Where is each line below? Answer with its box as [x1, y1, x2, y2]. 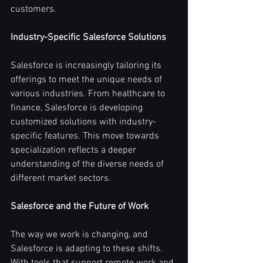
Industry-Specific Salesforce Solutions [11, 32, 166, 44]
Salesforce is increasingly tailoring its [11, 60, 164, 72]
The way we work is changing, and [11, 229, 150, 241]
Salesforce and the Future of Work [11, 201, 149, 213]
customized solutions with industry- [11, 116, 156, 129]
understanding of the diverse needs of [11, 159, 166, 171]
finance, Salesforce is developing [11, 102, 145, 114]
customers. [11, 4, 56, 16]
